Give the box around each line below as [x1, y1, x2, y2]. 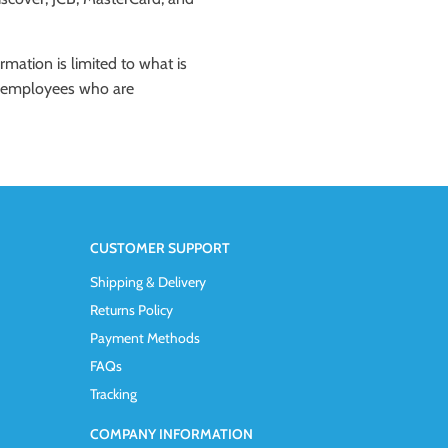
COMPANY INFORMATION [89, 425, 253, 443]
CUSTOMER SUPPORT [89, 239, 230, 257]
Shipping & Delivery [89, 273, 206, 291]
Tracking [89, 385, 137, 403]
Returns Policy [89, 301, 173, 319]
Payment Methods [89, 329, 200, 347]
